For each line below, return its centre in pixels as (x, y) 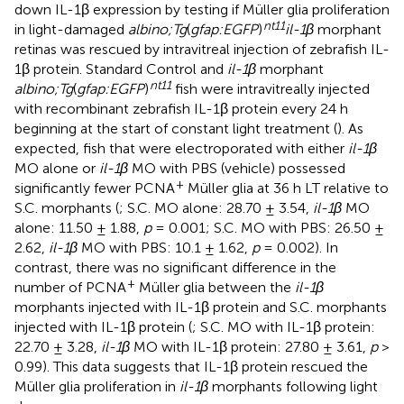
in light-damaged (71, 29)
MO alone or (57, 168)
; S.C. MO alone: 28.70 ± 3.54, (216, 207)
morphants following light (293, 386)
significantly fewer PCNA (95, 188)
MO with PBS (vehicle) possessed (237, 168)
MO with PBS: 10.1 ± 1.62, (165, 247)
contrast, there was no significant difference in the (175, 267)
